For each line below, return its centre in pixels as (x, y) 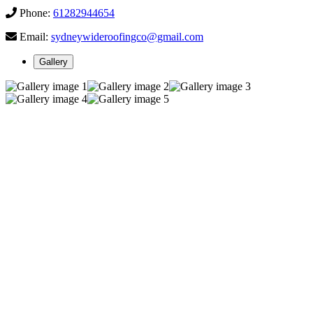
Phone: (35, 13)
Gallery (53, 62)
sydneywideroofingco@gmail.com (127, 37)
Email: (34, 37)
